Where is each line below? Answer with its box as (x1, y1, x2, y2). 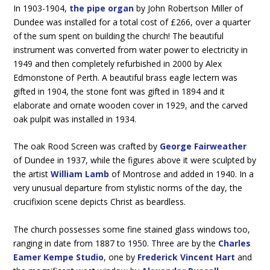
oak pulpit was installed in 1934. (13, 113, 137, 125)
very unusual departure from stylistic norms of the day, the (13, 182, 243, 194)
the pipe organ (69, 2, 134, 14)
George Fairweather (160, 140, 247, 152)
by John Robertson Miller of (134, 2, 243, 14)
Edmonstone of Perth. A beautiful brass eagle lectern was (13, 71, 238, 83)
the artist (13, 168, 51, 180)
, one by (104, 251, 138, 263)
